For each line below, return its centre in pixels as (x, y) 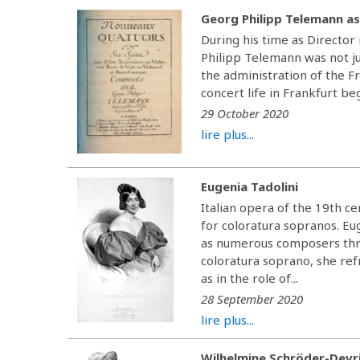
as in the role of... (250, 278)
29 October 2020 (245, 113)
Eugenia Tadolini (250, 186)
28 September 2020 (252, 299)
